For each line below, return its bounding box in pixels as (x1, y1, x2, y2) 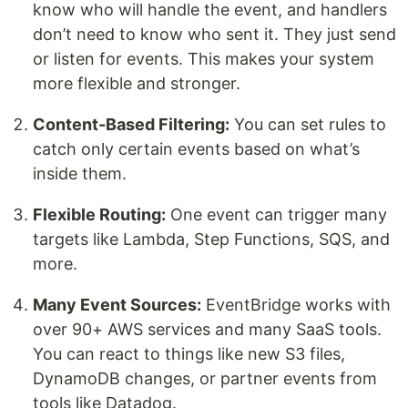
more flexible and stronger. (33, 74, 240, 94)
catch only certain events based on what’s (33, 139, 360, 159)
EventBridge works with (201, 295, 391, 315)
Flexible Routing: (33, 205, 166, 225)
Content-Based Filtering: (33, 115, 229, 135)
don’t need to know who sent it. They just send (33, 25, 396, 45)
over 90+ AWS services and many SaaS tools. (33, 320, 382, 340)
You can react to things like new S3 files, (33, 344, 345, 364)
